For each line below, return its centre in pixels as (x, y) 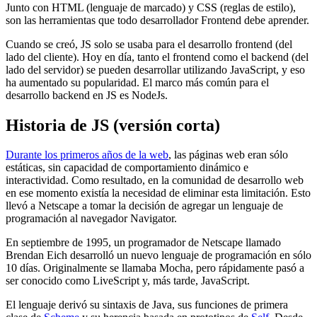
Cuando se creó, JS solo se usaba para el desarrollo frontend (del (149, 44)
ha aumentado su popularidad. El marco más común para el (137, 82)
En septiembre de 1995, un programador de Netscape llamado (143, 243)
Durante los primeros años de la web (87, 155)
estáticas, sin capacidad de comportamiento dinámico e (127, 168)
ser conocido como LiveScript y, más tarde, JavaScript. (128, 281)
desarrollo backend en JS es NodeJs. (87, 95)
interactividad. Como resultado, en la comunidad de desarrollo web (155, 180)
